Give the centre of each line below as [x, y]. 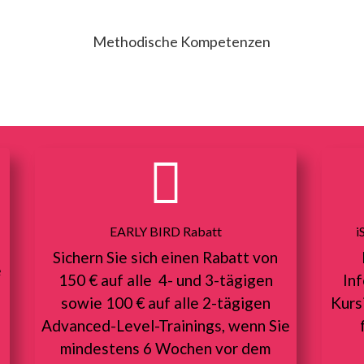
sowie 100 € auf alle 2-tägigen [165, 303]
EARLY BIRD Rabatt [165, 232]
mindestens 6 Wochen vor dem [166, 349]
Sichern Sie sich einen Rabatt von [166, 258]
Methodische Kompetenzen [182, 42]
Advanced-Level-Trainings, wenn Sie [165, 326]
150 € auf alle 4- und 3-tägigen [165, 280]
